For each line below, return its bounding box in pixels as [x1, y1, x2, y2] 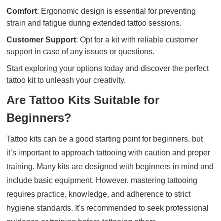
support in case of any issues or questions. [6, 47, 155, 56]
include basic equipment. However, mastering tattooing [6, 176, 198, 184]
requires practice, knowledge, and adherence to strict [6, 190, 191, 198]
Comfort [6, 7, 37, 15]
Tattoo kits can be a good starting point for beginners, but [6, 135, 203, 143]
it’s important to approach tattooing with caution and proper [6, 148, 211, 157]
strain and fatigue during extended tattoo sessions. [6, 19, 182, 27]
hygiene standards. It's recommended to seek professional [6, 204, 209, 212]
